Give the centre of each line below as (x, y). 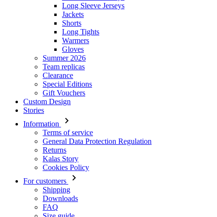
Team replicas (64, 67)
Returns (54, 150)
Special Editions (67, 84)
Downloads (60, 198)
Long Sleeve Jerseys (93, 6)
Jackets (73, 14)
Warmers (76, 40)
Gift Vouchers (64, 93)
